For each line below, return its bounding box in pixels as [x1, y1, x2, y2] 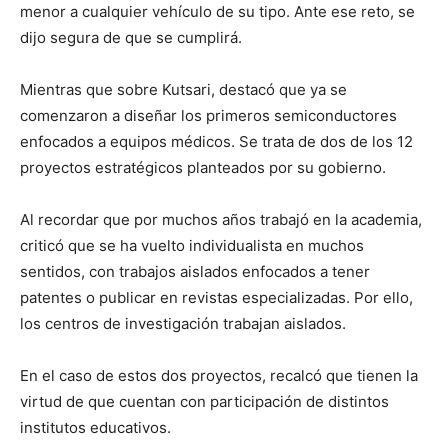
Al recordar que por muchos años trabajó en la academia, [20, 209, 422, 229]
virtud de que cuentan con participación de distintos [20, 391, 389, 411]
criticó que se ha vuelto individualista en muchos [20, 235, 364, 255]
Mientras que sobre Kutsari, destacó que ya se [20, 79, 347, 99]
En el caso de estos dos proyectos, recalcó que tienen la [20, 365, 418, 385]
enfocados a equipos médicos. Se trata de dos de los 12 [20, 131, 413, 151]
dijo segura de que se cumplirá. [20, 27, 242, 47]
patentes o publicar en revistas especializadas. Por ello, [20, 287, 413, 307]
